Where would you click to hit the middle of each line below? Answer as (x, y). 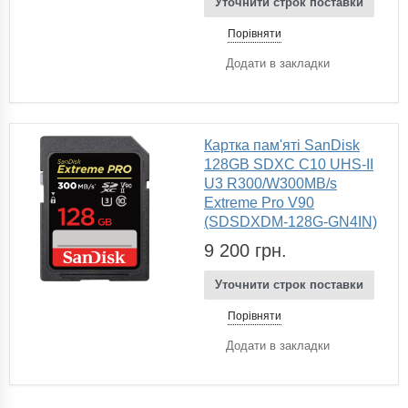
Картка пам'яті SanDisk (282, 145)
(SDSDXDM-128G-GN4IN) (291, 221)
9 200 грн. (245, 250)
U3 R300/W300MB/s (270, 183)
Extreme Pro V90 (259, 202)
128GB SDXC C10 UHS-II (289, 164)
